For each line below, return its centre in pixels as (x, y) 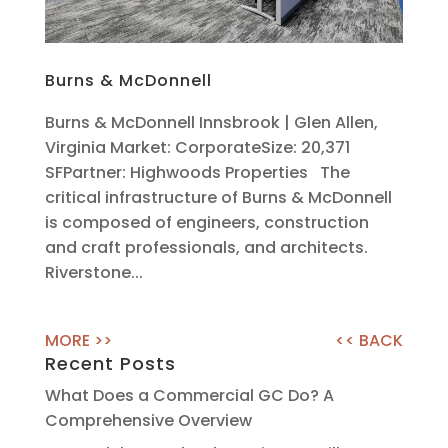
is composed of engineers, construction (206, 222)
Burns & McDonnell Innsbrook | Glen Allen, (211, 122)
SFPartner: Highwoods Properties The (197, 172)
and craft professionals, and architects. (206, 247)
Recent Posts (110, 363)
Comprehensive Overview (148, 420)
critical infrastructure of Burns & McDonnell (218, 197)
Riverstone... (93, 272)
